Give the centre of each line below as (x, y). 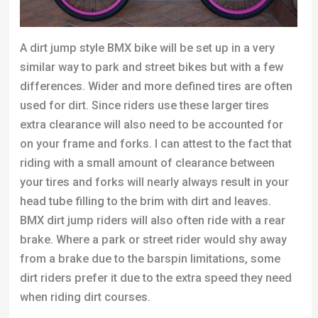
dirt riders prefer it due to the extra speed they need (155, 278)
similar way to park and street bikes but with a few (151, 67)
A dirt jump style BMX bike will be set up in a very (147, 48)
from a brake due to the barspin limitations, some (150, 259)
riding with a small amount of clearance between (147, 163)
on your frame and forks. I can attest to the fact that (155, 144)
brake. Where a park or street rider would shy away (153, 240)
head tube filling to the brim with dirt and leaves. (145, 202)
